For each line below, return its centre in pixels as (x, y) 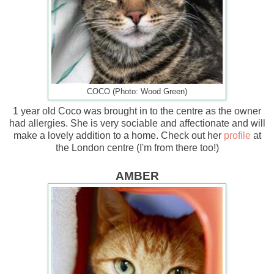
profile (237, 135)
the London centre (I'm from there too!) (137, 147)
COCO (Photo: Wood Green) (137, 91)
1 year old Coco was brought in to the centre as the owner (137, 111)
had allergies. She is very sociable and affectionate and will (137, 123)
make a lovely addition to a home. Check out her (118, 135)
